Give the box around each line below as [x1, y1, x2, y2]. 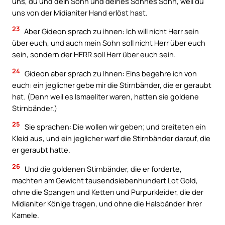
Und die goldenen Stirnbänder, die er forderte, [23, 164, 182, 174]
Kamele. [12, 210, 39, 220]
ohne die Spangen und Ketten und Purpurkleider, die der [12, 187, 203, 197]
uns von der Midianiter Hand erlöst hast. [12, 7, 148, 18]
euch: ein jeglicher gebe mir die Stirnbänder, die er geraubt [12, 79, 211, 90]
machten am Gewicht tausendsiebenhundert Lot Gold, [12, 175, 198, 186]
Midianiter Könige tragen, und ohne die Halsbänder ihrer [12, 198, 202, 209]
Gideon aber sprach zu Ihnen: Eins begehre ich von [23, 68, 197, 78]
